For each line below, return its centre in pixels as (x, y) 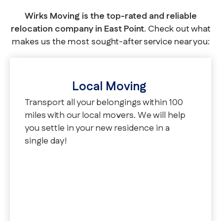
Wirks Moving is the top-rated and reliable (110, 17)
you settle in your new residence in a (97, 129)
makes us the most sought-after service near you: (110, 42)
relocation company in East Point (77, 29)
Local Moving (110, 87)
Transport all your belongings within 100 (104, 103)
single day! (46, 141)
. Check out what (177, 29)
